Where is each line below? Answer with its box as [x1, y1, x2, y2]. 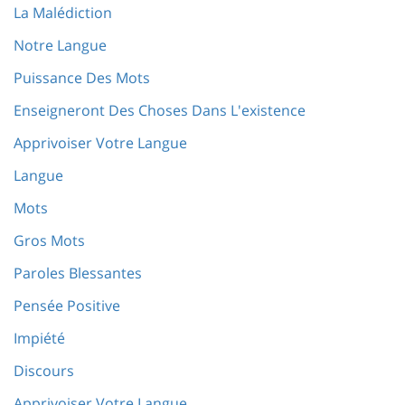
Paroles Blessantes [14, 263, 142, 283]
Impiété [14, 328, 65, 348]
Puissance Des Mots [14, 68, 150, 88]
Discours [14, 361, 74, 381]
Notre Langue [14, 35, 107, 55]
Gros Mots [14, 231, 85, 250]
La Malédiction [14, 3, 112, 23]
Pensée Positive [14, 296, 120, 316]
